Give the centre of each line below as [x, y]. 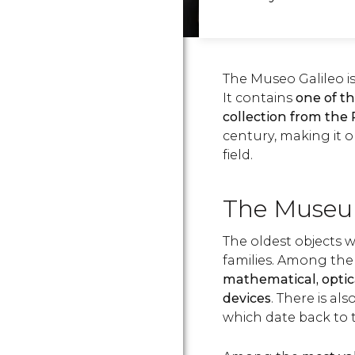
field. [238, 155]
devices [247, 298]
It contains [259, 98]
